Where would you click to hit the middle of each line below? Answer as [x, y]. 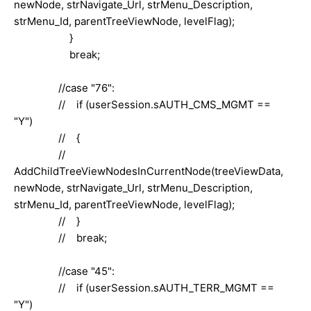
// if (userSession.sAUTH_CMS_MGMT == [142, 104]
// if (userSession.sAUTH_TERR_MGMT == [144, 287]
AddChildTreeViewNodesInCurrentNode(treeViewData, [149, 171]
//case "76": [64, 87]
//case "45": [64, 271]
